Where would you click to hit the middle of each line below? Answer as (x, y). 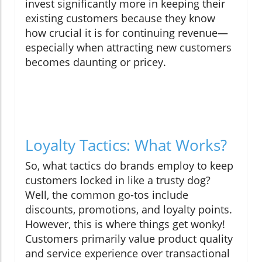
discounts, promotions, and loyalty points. (129, 210)
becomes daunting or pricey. (96, 62)
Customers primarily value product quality (129, 239)
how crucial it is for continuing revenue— (127, 33)
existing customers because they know (120, 18)
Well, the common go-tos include (107, 195)
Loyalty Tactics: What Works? (126, 145)
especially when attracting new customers (128, 48)
